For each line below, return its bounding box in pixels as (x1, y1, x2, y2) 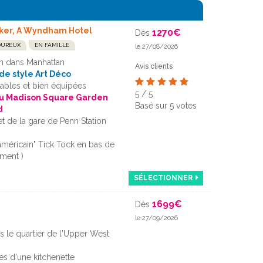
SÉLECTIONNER (134, 173, 193, 182)
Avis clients (134, 62, 173, 70)
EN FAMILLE (35, 41, 70, 48)
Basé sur (134, 100, 170, 110)
